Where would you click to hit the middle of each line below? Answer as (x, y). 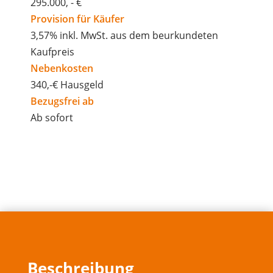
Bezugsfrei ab (62, 101)
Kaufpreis (52, 52)
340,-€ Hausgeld (67, 85)
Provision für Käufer (77, 19)
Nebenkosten (62, 69)
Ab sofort (51, 118)
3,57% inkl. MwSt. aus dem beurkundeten (124, 36)
